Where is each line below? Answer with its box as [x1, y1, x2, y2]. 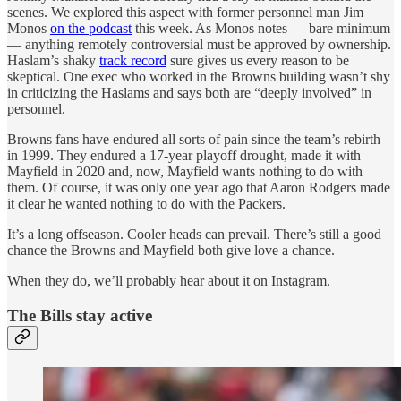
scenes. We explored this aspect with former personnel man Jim [7, 4, 363, 21]
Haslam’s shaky [7, 53, 99, 69]
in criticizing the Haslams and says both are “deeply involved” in [7, 85, 371, 101]
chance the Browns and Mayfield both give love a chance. [7, 243, 335, 259]
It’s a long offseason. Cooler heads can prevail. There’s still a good [7, 226, 381, 243]
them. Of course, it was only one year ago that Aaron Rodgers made [7, 180, 390, 196]
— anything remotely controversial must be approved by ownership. [7, 37, 391, 53]
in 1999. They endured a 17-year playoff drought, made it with [7, 148, 361, 164]
